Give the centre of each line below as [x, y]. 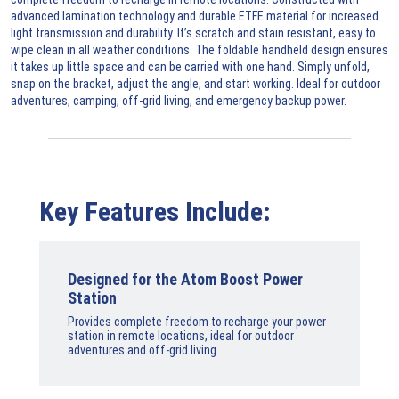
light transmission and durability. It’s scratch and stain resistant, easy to [193, 33]
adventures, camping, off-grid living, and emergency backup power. [179, 100]
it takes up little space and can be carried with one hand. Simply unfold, [190, 66]
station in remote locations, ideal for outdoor [181, 335]
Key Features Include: [155, 211]
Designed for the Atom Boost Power [185, 279]
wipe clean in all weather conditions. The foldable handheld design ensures [199, 49]
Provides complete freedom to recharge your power [197, 321]
